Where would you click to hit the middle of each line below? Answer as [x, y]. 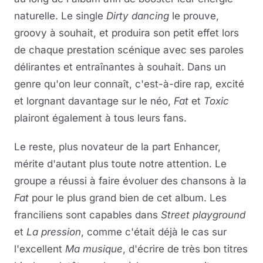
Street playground [203, 215]
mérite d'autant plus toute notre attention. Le [120, 164]
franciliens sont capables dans [87, 215]
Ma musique [94, 249]
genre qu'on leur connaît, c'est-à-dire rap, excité [129, 84]
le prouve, [194, 16]
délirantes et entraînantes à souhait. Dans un [120, 67]
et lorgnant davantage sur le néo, [94, 101]
